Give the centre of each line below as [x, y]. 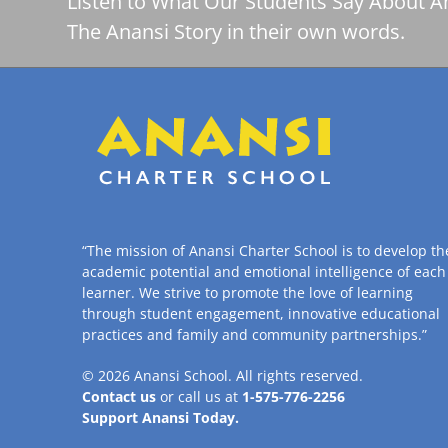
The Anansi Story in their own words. [236, 31]
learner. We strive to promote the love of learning [248, 292]
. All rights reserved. [296, 375]
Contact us [119, 396]
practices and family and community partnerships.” [255, 334]
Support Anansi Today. [161, 417]
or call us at [201, 396]
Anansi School [181, 375]
